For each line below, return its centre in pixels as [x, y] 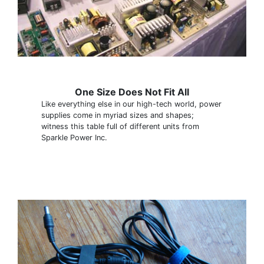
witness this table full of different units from [120, 126]
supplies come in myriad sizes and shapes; [118, 115]
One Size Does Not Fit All [132, 92]
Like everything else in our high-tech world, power [131, 104]
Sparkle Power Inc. [74, 138]
